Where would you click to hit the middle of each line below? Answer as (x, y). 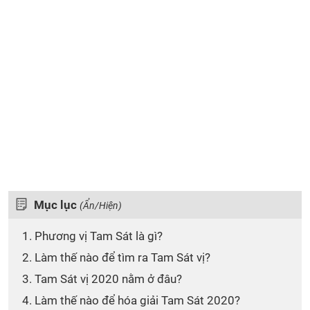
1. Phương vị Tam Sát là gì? (92, 236)
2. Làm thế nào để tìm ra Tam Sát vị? (116, 257)
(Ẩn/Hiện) (101, 206)
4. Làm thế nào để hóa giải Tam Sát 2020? (131, 300)
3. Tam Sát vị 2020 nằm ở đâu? (102, 279)
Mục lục (57, 205)
